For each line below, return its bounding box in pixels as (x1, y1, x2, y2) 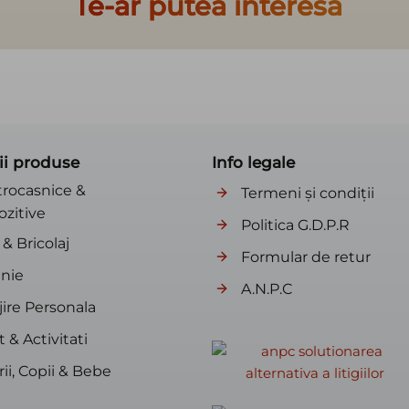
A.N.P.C (241, 279, 292, 298)
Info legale (212, 153, 295, 172)
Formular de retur (241, 247, 371, 266)
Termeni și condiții (241, 184, 374, 202)
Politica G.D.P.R (241, 215, 350, 234)
